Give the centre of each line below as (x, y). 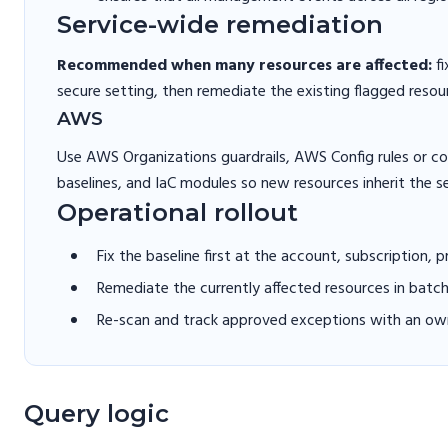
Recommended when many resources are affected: (244, 66)
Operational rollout (177, 212)
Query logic (96, 413)
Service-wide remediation (220, 24)
